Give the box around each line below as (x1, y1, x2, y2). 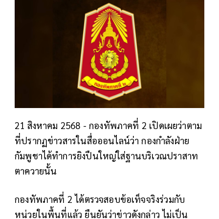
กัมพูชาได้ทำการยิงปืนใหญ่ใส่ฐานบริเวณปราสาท (15, 150, 198, 162)
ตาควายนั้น (15, 165, 57, 177)
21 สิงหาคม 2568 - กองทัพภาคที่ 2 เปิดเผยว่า (15, 119, 187, 131)
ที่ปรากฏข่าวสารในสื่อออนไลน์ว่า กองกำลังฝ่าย (15, 134, 190, 147)
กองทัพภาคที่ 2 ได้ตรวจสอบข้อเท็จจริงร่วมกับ (15, 193, 185, 205)
